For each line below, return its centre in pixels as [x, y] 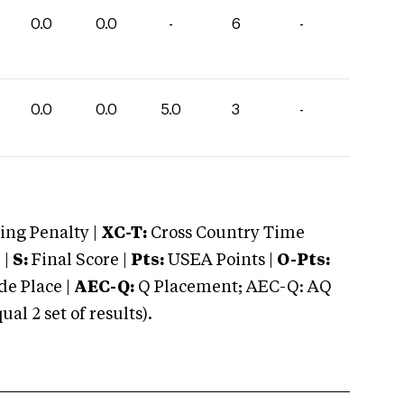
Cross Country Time [228, 234]
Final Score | [78, 261]
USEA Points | [220, 261]
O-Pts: [303, 261]
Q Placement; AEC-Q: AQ [233, 288]
